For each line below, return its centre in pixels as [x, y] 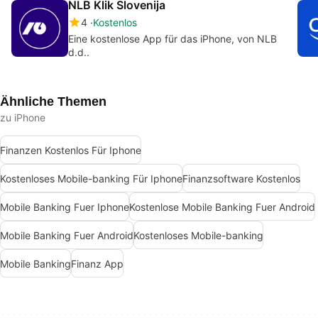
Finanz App [97, 263]
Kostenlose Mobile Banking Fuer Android [222, 207]
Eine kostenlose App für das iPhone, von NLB [172, 39]
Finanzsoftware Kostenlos [241, 178]
